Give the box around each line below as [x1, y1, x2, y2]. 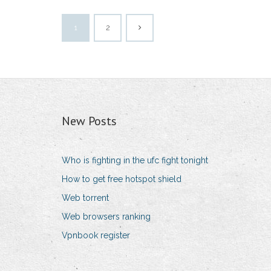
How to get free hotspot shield [62, 174, 181, 184]
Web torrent [62, 193, 109, 203]
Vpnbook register [62, 230, 130, 241]
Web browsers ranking [62, 212, 151, 222]
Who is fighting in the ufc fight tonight [62, 155, 208, 166]
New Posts [62, 113, 117, 129]
